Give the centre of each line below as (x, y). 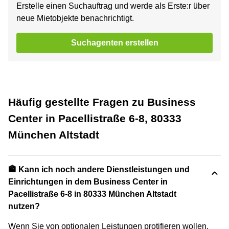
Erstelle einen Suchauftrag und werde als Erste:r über (113, 6)
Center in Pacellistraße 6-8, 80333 (95, 118)
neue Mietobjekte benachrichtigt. (75, 18)
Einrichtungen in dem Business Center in (88, 181)
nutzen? (24, 206)
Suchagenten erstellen (114, 42)
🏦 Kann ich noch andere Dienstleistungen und (99, 169)
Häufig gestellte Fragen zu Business (102, 102)
